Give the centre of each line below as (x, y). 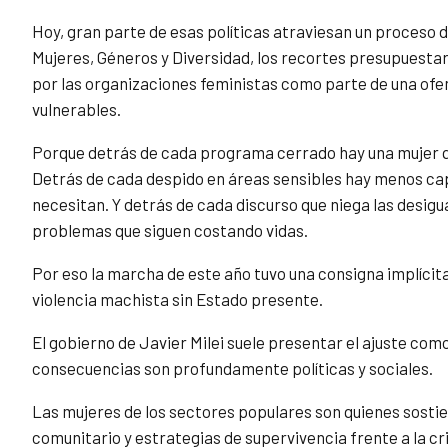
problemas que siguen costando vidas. (170, 230)
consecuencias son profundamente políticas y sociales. (232, 368)
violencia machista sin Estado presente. (177, 299)
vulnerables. (76, 109)
